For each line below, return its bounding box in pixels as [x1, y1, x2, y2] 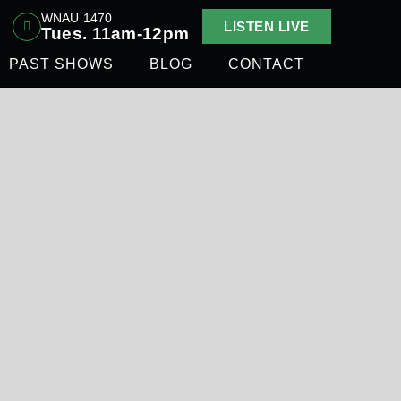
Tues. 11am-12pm [40, 23, 190, 43]
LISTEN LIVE [224, 19, 310, 34]
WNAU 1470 [40, 10, 113, 25]
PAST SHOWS [8, 56, 114, 72]
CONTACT [227, 56, 304, 72]
